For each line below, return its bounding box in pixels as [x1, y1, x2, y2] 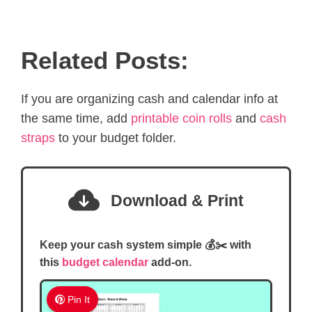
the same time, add [21, 111, 131, 126]
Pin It [68, 294, 91, 306]
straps [21, 131, 55, 146]
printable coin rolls [131, 111, 232, 126]
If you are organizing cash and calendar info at [21, 92, 278, 107]
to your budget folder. [55, 131, 176, 146]
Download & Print [111, 192, 244, 210]
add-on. [148, 256, 192, 269]
